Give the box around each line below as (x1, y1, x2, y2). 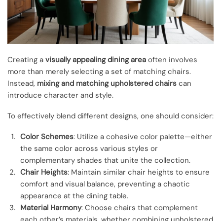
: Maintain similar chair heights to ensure (68, 167, 210, 178)
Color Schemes (20, 132, 74, 142)
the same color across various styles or (20, 144, 158, 154)
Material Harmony (20, 203, 81, 213)
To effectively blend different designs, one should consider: (7, 111, 214, 121)
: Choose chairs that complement (81, 203, 198, 213)
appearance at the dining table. (20, 191, 128, 201)
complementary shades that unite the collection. (20, 155, 190, 166)
